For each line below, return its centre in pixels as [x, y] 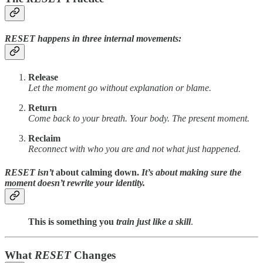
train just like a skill [154, 222]
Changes [93, 255]
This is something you [72, 222]
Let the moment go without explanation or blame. [120, 88]
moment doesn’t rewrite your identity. [75, 183]
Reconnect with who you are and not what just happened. [134, 149]
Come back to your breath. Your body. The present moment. [139, 119]
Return [43, 108]
